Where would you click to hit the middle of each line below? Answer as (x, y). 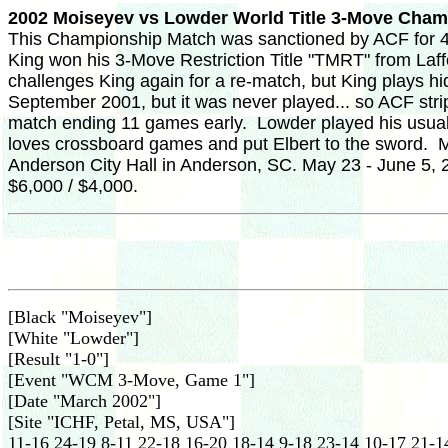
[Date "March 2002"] (84, 401)
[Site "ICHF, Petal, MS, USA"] (121, 422)
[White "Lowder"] (73, 338)
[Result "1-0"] (58, 359)
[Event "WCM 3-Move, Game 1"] (131, 380)
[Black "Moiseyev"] (80, 317)
